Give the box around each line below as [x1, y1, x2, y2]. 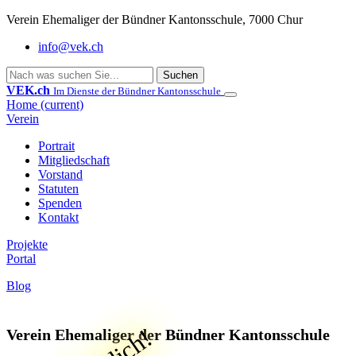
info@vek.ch [38, 40, 103, 53]
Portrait [38, 139, 75, 153]
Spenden [38, 196, 82, 210]
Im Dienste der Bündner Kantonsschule [53, 85, 221, 97]
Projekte [6, 238, 48, 251]
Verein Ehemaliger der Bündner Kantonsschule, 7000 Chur [6, 13, 303, 26]
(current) [41, 98, 83, 111]
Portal [6, 252, 36, 265]
